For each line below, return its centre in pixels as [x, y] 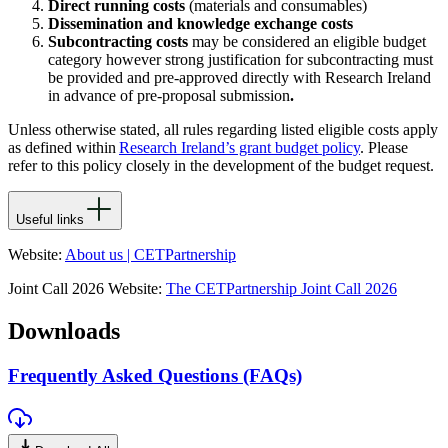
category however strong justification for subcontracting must [240, 60]
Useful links [50, 220]
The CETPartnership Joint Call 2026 [281, 289]
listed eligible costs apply [357, 130]
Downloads [64, 330]
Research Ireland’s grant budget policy [239, 148]
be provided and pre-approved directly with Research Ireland [239, 78]
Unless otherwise [64, 130]
